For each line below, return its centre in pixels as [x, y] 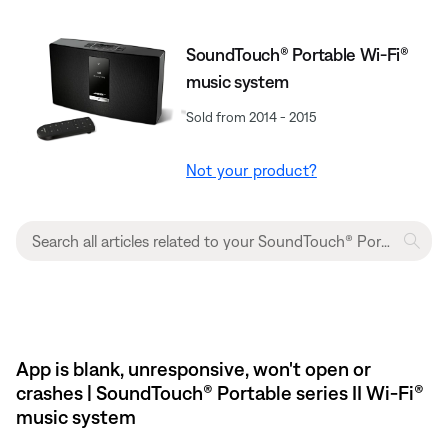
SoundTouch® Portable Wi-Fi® [297, 54]
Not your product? [251, 169]
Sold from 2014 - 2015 [252, 116]
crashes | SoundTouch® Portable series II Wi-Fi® [220, 392]
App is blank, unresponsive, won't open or [193, 368]
